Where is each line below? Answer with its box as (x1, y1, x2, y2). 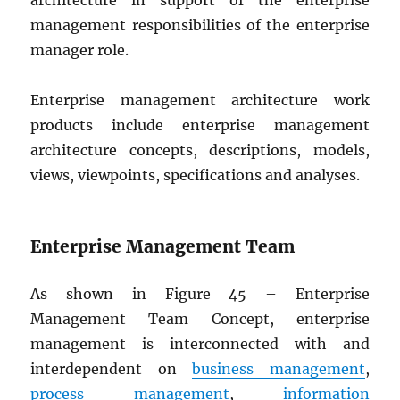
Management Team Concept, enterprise (30, 310, 370, 328)
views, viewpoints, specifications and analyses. (30, 166, 361, 184)
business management (192, 360, 365, 378)
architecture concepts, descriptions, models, (30, 141, 370, 159)
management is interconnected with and (30, 335, 370, 353)
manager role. (30, 41, 129, 59)
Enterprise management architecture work (30, 91, 370, 109)
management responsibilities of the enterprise (30, 16, 370, 34)
